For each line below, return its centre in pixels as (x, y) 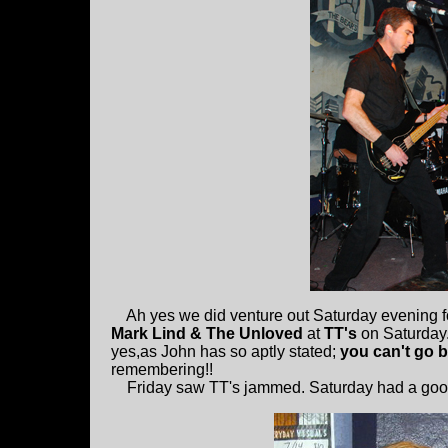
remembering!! (162, 370)
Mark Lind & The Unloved (209, 334)
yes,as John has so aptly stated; (225, 352)
